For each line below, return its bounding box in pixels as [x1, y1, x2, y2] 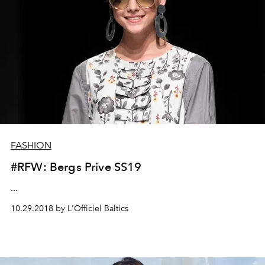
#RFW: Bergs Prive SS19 [11, 159, 142, 174]
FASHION [11, 139, 51, 151]
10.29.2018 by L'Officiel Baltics [11, 203, 128, 214]
